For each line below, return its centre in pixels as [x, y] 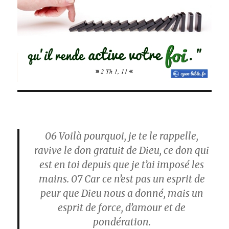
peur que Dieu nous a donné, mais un [122, 193]
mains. [55, 179]
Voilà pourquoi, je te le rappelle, [128, 136]
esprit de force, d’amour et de [122, 208]
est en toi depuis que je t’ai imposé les [122, 165]
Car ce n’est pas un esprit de [143, 179]
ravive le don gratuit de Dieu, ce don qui [122, 151]
